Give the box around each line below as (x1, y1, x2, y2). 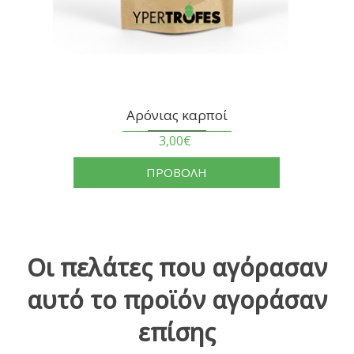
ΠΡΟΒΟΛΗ (146, 164, 208, 181)
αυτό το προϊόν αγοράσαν (27, 284, 327, 317)
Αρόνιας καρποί (126, 106, 228, 125)
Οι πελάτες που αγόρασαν (27, 251, 327, 284)
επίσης (138, 316, 216, 349)
